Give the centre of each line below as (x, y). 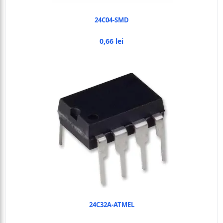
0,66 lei (111, 41)
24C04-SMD (111, 20)
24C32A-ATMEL (111, 205)
